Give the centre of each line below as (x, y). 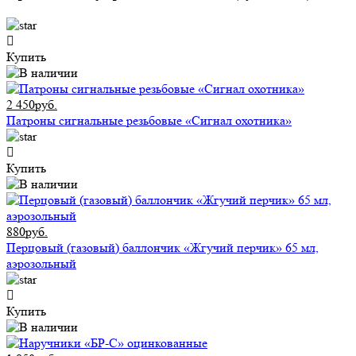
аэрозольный (41, 264)
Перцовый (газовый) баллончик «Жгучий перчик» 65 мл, (163, 248)
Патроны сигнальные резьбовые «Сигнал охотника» (149, 121)
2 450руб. (32, 105)
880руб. (27, 232)
